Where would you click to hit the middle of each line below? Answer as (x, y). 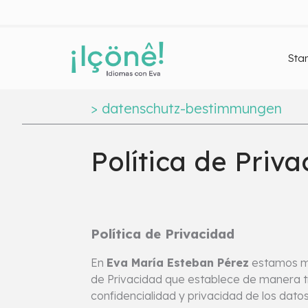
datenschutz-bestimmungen (190, 108)
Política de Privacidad (163, 233)
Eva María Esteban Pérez (178, 263)
